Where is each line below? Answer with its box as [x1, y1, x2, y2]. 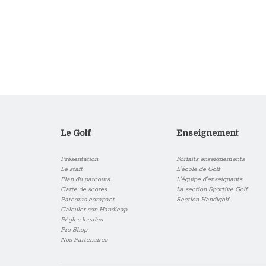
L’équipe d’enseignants [176, 175, 242, 184]
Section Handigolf [176, 195, 229, 204]
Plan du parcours [61, 175, 110, 184]
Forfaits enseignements [176, 155, 245, 164]
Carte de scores [61, 185, 107, 194]
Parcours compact [61, 195, 115, 204]
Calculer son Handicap [61, 205, 127, 214]
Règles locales [61, 216, 103, 224]
